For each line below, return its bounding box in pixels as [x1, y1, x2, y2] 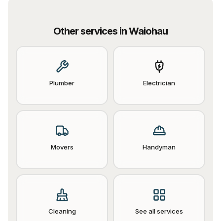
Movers [50, 143, 74, 151]
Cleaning [48, 207, 76, 215]
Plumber [49, 79, 74, 87]
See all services [135, 207, 183, 215]
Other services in [53, 25, 129, 37]
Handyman [143, 143, 176, 151]
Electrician [143, 79, 175, 87]
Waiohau [129, 25, 168, 37]
